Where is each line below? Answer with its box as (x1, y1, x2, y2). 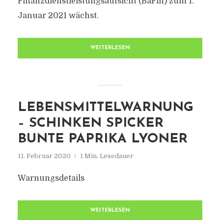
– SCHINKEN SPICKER (17, 117, 164, 130)
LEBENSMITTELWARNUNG (17, 101, 193, 114)
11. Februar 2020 (17, 152, 71, 160)
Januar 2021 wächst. (17, 11, 99, 20)
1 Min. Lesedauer (80, 152, 134, 160)
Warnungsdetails (17, 174, 84, 183)
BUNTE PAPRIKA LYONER (17, 133, 188, 146)
